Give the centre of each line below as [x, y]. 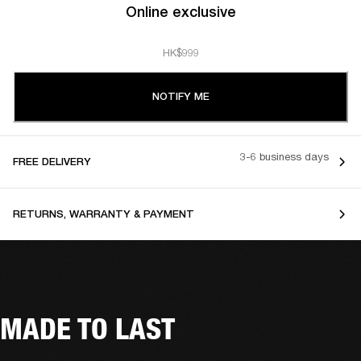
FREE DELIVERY [52, 161]
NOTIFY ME [180, 96]
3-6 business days [284, 157]
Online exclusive [180, 11]
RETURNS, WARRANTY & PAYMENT [104, 214]
